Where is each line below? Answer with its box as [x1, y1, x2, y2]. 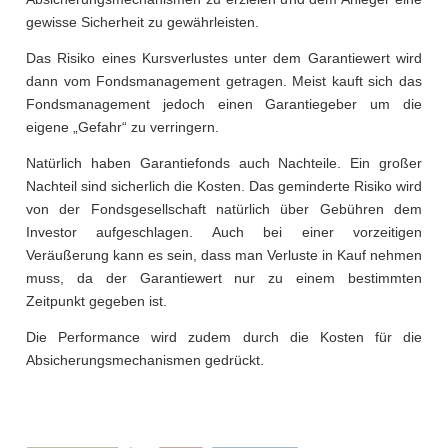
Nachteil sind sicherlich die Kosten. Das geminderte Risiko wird [26, 178, 422, 195]
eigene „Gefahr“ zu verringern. [26, 119, 219, 136]
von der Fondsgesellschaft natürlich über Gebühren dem [26, 201, 422, 218]
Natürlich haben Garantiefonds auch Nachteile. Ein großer [26, 155, 422, 172]
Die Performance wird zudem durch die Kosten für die [26, 329, 422, 346]
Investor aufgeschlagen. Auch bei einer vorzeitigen [26, 224, 422, 241]
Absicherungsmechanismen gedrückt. [26, 352, 264, 369]
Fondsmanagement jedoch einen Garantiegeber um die [26, 96, 422, 113]
